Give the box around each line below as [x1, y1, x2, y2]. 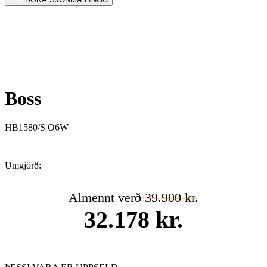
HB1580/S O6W [5, 122, 69, 133]
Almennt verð [69, 190, 145, 206]
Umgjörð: [5, 160, 41, 171]
